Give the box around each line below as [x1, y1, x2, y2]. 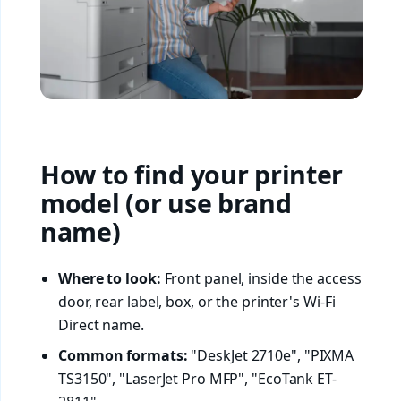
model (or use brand [40, 185, 292, 220]
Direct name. [58, 315, 144, 336]
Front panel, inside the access [160, 269, 362, 289]
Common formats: [58, 345, 188, 365]
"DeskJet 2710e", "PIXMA [187, 345, 354, 365]
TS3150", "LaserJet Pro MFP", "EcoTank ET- [58, 368, 337, 388]
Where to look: [58, 269, 161, 289]
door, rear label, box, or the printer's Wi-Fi [58, 292, 336, 312]
